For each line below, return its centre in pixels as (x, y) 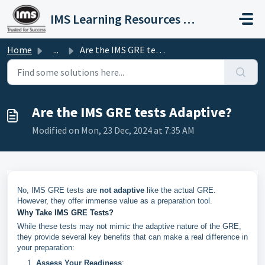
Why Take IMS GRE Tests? (65, 213)
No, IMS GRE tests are (58, 190)
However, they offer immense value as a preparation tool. (115, 201)
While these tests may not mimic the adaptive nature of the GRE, (129, 226)
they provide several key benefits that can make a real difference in (132, 237)
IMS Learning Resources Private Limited (189, 19)
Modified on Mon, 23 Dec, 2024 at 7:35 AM (113, 130)
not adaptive (122, 190)
